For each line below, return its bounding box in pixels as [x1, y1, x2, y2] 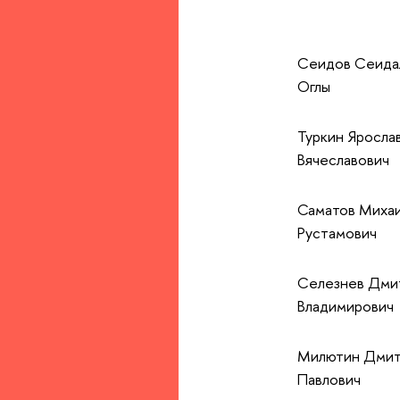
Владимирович [296, 295, 394, 316]
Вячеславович [296, 148, 389, 170]
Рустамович [296, 221, 377, 243]
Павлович [296, 368, 361, 389]
